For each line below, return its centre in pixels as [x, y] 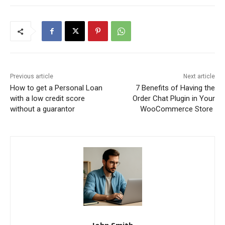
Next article [199, 77]
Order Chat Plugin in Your [174, 99]
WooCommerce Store [177, 109]
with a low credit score [47, 99]
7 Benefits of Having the [175, 88]
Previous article [32, 77]
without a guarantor [42, 109]
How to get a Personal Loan [56, 88]
